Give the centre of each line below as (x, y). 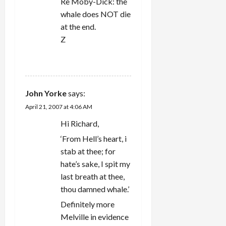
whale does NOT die (96, 14)
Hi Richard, (80, 123)
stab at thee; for (88, 151)
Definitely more (88, 204)
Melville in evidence (95, 216)
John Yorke (46, 93)
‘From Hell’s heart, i (94, 138)
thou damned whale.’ (95, 189)
